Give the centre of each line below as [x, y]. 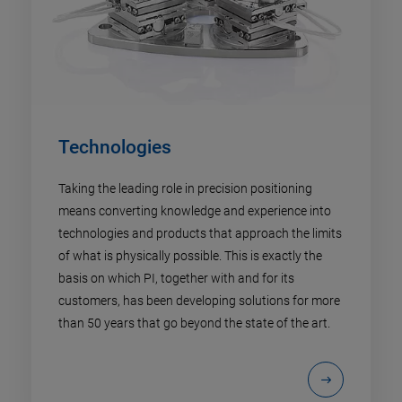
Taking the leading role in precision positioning [185, 188]
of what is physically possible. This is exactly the [190, 255]
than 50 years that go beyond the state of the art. [194, 323]
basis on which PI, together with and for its [176, 278]
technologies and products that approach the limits [200, 233]
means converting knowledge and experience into [195, 210]
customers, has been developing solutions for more [199, 300]
